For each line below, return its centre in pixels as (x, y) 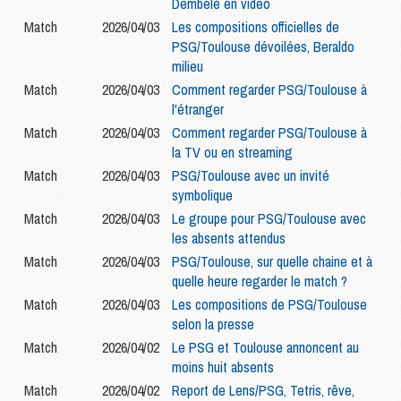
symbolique (202, 196)
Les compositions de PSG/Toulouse (269, 305)
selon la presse (213, 324)
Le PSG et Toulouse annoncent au (265, 348)
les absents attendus (229, 239)
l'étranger (198, 110)
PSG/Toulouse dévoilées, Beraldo (263, 47)
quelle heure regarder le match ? (260, 282)
